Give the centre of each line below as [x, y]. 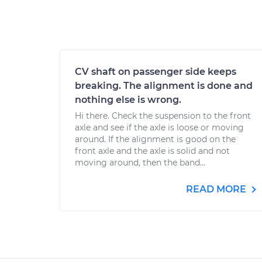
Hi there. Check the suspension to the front [163, 116]
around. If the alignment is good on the [155, 139]
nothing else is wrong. [128, 100]
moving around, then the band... [140, 163]
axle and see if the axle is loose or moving [159, 127]
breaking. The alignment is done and [164, 86]
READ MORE [217, 189]
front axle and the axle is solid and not [152, 151]
